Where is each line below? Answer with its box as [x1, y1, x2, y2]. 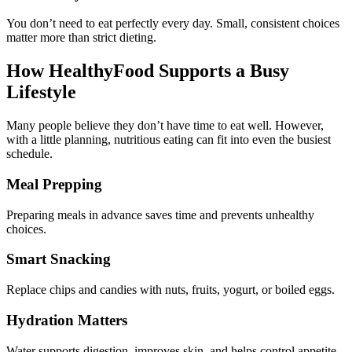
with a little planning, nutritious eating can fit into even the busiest [6, 133, 331, 147]
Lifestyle [6, 82, 76, 103]
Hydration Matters [6, 311, 127, 328]
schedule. [6, 147, 53, 161]
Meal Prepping [6, 176, 102, 192]
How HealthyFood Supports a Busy [6, 60, 289, 82]
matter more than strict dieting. [6, 31, 156, 45]
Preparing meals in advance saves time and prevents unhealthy [6, 207, 314, 222]
